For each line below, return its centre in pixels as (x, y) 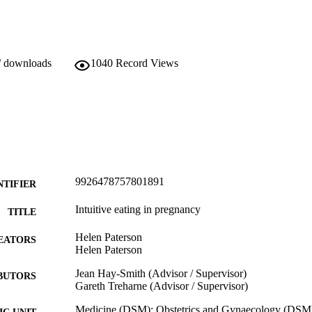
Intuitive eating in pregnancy (138, 209)
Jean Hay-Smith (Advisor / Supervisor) (161, 273)
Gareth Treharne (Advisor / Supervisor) (162, 286)
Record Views (147, 63)
